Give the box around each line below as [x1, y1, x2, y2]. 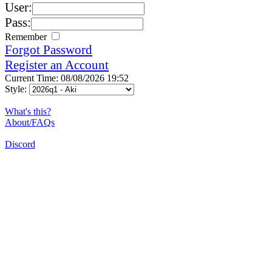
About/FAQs [5, 117, 55, 127]
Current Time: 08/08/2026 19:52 [5, 72, 129, 83]
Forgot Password [5, 42, 92, 57]
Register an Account [5, 57, 109, 72]
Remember [5, 31, 49, 42]
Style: [5, 83, 29, 94]
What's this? [5, 106, 51, 117]
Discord [5, 138, 35, 149]
